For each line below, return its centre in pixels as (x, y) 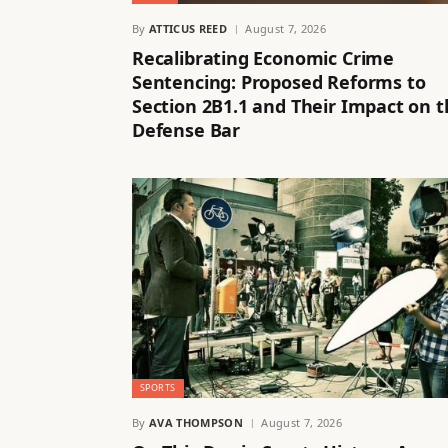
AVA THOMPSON (196, 422)
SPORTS (158, 387)
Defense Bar (186, 130)
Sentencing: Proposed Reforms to (279, 82)
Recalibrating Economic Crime (263, 58)
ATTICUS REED (188, 29)
